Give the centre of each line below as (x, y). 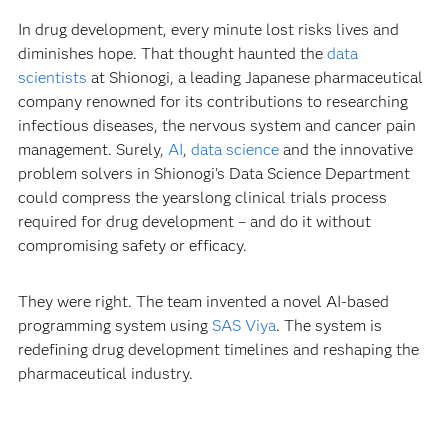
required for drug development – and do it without (194, 221)
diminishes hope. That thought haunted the (172, 53)
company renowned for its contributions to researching (212, 101)
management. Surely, (92, 149)
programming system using (114, 325)
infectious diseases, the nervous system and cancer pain (216, 125)
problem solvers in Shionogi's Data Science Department (213, 173)
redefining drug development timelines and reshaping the (218, 349)
